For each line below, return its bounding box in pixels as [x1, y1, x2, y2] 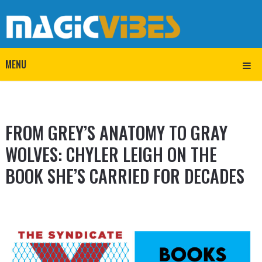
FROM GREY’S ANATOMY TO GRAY [5, 119, 227, 146]
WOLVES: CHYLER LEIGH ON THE [5, 141, 217, 167]
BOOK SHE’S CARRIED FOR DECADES [5, 163, 244, 189]
